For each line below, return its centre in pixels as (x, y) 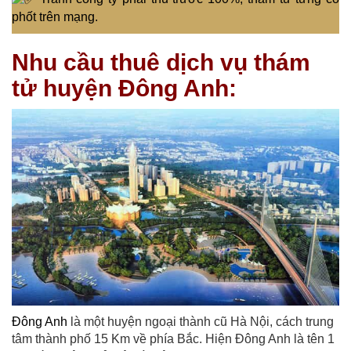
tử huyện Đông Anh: (124, 88)
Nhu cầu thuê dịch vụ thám (161, 62)
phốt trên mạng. (55, 16)
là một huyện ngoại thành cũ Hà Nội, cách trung (201, 322)
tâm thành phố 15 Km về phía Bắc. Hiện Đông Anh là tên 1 (173, 339)
